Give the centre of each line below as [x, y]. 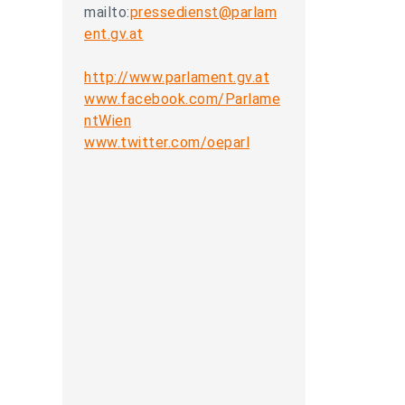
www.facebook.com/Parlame [182, 99]
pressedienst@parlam [203, 12]
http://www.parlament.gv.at [177, 77]
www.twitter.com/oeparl [167, 142]
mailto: [107, 12]
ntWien [108, 121]
